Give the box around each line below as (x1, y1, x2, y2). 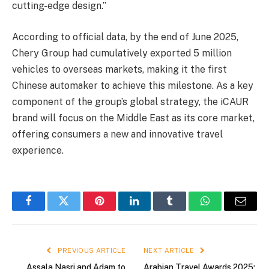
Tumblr (169, 204, 201, 216)
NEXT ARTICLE (144, 246, 196, 254)
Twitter (62, 204, 94, 216)
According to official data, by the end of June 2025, (12, 31, 238, 43)
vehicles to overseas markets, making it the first (12, 63, 227, 75)
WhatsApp (204, 204, 251, 216)
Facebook (27, 204, 70, 216)
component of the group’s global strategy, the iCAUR (12, 95, 249, 107)
